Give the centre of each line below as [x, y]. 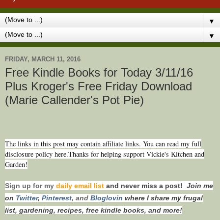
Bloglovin [108, 198]
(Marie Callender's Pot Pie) [74, 100]
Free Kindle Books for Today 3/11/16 [99, 72]
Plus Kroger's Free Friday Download [98, 86]
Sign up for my [30, 185]
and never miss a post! [146, 185]
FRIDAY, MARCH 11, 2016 [43, 59]
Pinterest [57, 198]
